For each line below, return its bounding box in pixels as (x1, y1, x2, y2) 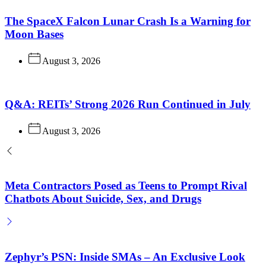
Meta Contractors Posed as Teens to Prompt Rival (5, 179, 247, 192)
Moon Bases (5, 28, 64, 41)
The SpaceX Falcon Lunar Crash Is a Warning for (5, 15, 251, 28)
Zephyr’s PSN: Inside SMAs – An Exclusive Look (5, 250, 245, 263)
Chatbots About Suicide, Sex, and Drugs (5, 192, 201, 205)
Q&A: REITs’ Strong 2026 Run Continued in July (5, 97, 251, 110)
